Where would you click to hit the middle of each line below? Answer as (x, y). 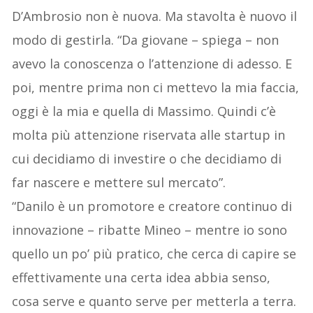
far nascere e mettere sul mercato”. (119, 183)
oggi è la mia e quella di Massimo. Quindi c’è (144, 111)
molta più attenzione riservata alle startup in (149, 135)
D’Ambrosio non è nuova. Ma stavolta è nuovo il (155, 16)
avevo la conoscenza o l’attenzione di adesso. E (152, 64)
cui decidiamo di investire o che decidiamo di (147, 159)
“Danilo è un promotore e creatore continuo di (152, 206)
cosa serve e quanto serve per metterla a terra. (154, 301)
